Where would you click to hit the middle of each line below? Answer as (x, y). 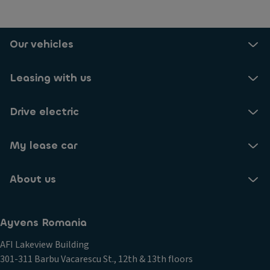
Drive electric (44, 112)
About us (33, 179)
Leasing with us (51, 78)
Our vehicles (42, 44)
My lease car (43, 146)
